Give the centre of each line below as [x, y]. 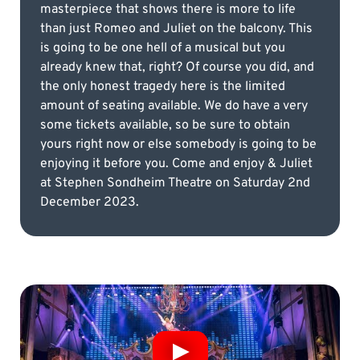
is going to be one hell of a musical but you [163, 48]
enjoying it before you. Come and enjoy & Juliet [176, 164]
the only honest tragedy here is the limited [163, 86]
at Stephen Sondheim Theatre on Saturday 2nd [175, 183]
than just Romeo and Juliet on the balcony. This [176, 29]
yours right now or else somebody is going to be [178, 144]
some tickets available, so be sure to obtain [165, 125]
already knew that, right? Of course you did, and [177, 67]
